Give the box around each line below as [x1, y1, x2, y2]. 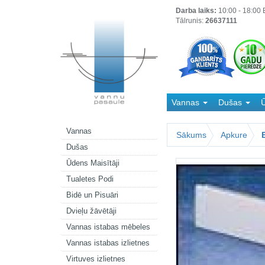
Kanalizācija [172, 115, 218, 124]
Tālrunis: [176, 17, 205, 25]
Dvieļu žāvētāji [66, 206, 117, 215]
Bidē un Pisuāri [66, 190, 118, 199]
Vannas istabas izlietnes [66, 238, 150, 247]
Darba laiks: [176, 7, 216, 15]
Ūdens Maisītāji [66, 158, 119, 167]
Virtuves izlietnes [66, 254, 125, 263]
